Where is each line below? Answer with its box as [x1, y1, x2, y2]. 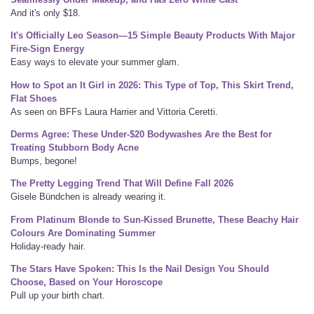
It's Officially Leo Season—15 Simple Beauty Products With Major [11, 30, 295, 41]
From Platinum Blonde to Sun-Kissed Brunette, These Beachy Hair [11, 214, 299, 225]
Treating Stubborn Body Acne [11, 142, 139, 153]
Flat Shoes [11, 93, 57, 104]
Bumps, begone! [11, 155, 77, 166]
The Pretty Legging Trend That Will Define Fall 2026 [11, 178, 233, 189]
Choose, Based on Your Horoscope [11, 276, 163, 287]
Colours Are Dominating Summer [11, 227, 156, 238]
